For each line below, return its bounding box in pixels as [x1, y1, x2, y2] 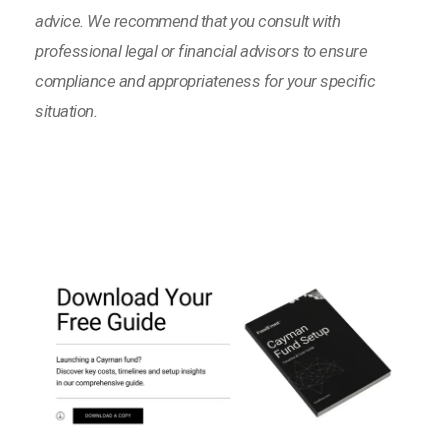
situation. [35, 101, 97, 122]
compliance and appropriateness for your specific [35, 71, 375, 92]
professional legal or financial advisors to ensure [35, 41, 367, 62]
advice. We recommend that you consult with [35, 11, 340, 32]
